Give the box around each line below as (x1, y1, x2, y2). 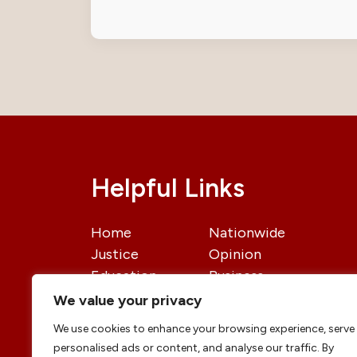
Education (91, 267, 157, 285)
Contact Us (209, 310, 284, 328)
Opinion (209, 245, 262, 264)
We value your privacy (53, 292, 202, 309)
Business (209, 267, 265, 285)
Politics (209, 288, 259, 307)
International (91, 288, 175, 307)
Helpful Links (91, 173, 245, 204)
